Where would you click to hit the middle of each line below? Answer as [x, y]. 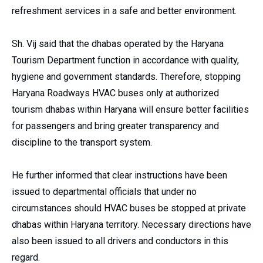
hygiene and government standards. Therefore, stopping [126, 77]
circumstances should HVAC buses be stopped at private [129, 208]
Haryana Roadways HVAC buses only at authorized [115, 93]
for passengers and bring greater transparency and [115, 126]
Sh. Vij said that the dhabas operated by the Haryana [118, 44]
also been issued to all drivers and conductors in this [120, 241]
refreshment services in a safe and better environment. [124, 11]
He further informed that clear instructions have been [119, 176]
